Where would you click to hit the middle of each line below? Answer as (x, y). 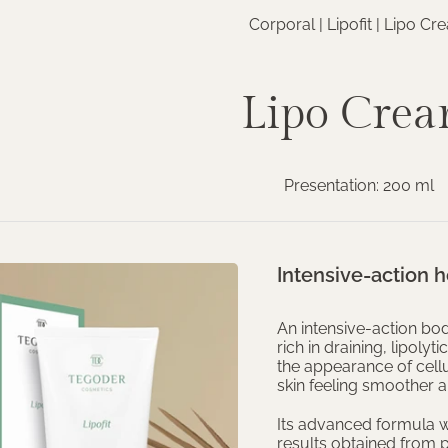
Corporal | (287, 24)
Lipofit (349, 24)
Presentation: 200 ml (359, 185)
